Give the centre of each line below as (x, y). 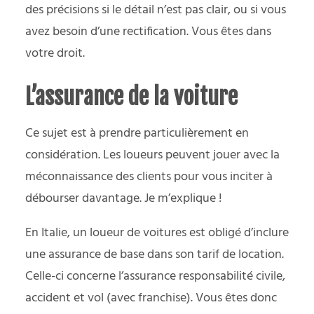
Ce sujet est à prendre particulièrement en (137, 133)
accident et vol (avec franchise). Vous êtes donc (151, 298)
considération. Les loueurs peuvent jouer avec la (152, 155)
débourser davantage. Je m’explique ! (124, 198)
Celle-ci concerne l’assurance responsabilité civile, (155, 276)
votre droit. (55, 53)
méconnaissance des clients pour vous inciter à (149, 177)
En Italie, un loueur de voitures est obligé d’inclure (157, 233)
